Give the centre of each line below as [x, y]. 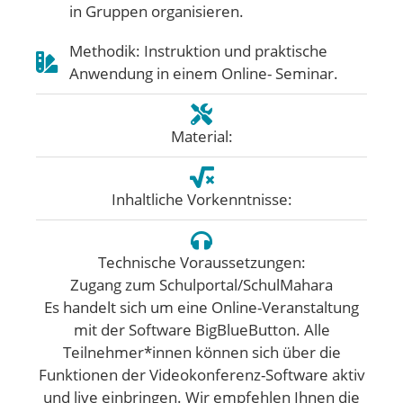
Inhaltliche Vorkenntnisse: [201, 199]
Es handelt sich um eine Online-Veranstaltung [201, 307]
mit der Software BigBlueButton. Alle [201, 330]
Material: [201, 136]
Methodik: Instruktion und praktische [198, 51]
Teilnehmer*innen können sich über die [201, 352]
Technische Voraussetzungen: [201, 262]
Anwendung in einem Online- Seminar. [204, 73]
